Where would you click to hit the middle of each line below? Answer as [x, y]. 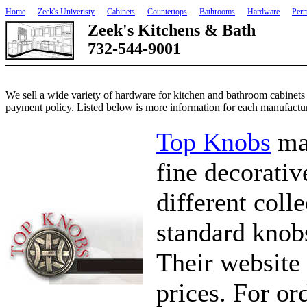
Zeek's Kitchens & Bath [172, 30]
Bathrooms [217, 12]
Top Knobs [213, 142]
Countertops [167, 12]
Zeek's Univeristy [66, 12]
